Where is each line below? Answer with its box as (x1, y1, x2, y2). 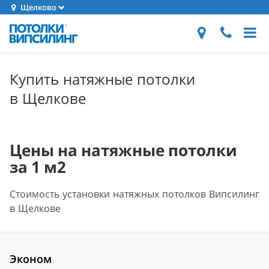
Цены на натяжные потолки (10, 139, 237, 161)
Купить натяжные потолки (10, 69, 195, 89)
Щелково (19, 2, 57, 13)
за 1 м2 (10, 156, 66, 178)
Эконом (10, 252, 52, 266)
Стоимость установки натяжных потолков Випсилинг (10, 187, 259, 201)
